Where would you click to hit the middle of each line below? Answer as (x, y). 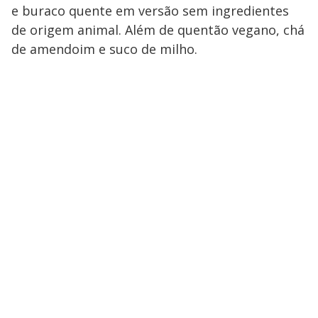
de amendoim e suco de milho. (104, 49)
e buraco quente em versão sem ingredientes (150, 10)
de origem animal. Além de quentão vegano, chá (158, 29)
